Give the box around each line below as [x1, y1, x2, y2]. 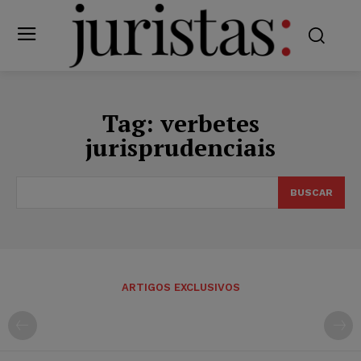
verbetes [160, 106, 259, 139]
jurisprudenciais [85, 131, 276, 164]
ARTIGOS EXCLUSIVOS [121, 280, 240, 293]
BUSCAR [290, 186, 333, 198]
